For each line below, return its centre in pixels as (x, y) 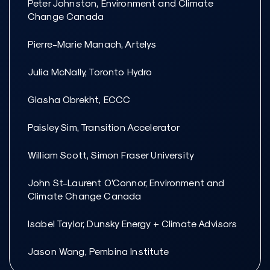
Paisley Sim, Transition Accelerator (104, 127)
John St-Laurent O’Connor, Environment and (126, 183)
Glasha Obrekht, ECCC (79, 99)
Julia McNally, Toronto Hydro (90, 72)
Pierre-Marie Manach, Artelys (92, 44)
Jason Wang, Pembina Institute (99, 251)
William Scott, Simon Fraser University (111, 155)
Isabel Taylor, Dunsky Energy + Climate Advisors (133, 224)
